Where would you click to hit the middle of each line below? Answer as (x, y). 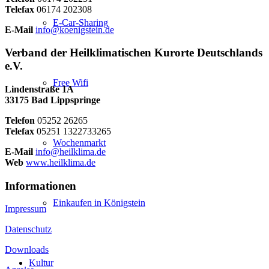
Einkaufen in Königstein (99, 203)
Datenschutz (28, 229)
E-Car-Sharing (80, 23)
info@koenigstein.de (75, 29)
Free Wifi (71, 83)
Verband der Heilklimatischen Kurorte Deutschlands (134, 53)
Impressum (26, 209)
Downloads (27, 250)
